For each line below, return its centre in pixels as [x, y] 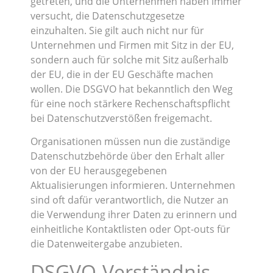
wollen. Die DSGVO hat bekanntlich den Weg [132, 89]
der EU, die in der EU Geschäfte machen [122, 74]
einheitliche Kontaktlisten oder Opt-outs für [130, 229]
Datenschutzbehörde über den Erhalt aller [128, 156]
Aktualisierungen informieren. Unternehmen [133, 186]
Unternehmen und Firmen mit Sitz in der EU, [132, 45]
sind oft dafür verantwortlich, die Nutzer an [129, 200]
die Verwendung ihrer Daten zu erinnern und [134, 215]
